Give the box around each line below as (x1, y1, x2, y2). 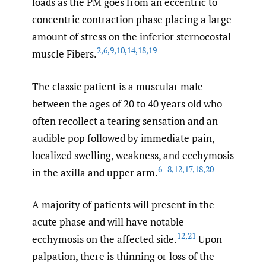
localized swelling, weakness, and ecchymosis (32, 148, 234, 162)
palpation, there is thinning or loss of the (32, 249, 214, 264)
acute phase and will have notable (32, 215, 184, 229)
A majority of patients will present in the (32, 198, 214, 212)
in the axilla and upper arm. (32, 165, 158, 179)
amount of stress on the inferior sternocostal (32, 30, 231, 44)
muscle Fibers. (32, 47, 97, 61)
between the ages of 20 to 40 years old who (32, 96, 222, 110)
